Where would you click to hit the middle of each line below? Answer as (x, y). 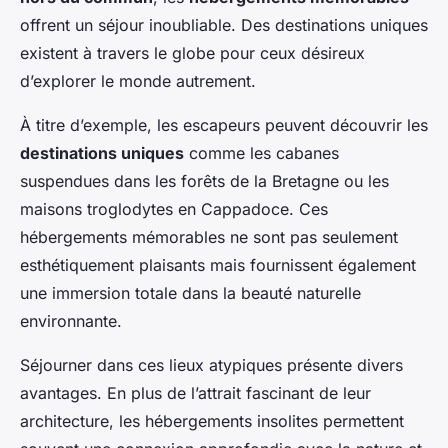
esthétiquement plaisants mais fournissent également (218, 265)
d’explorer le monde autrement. (138, 81)
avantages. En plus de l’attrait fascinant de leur (195, 393)
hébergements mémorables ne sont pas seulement (209, 237)
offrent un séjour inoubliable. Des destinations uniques (224, 25)
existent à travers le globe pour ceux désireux (192, 53)
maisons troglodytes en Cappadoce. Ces (174, 209)
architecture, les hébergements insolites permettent (212, 421)
